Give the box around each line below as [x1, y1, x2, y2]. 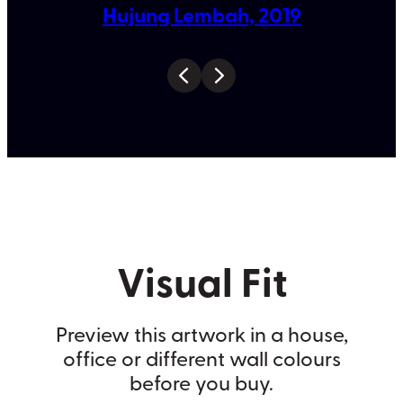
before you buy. [130, 368, 273, 397]
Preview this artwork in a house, [55, 319, 348, 348]
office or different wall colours [62, 344, 341, 372]
